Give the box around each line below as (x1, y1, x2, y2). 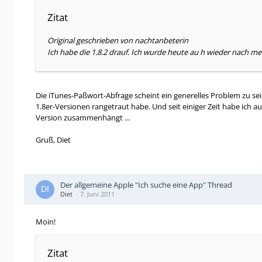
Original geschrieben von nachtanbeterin (47, 35, 188, 46)
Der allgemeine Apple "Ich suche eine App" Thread (60, 180, 232, 190)
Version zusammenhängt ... (36, 112, 130, 123)
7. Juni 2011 (80, 189, 115, 198)
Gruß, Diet (36, 135, 71, 145)
